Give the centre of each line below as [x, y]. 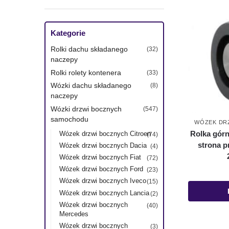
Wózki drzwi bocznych [86, 109]
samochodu [70, 119]
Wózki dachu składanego [91, 86]
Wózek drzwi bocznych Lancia [104, 193]
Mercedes [74, 214]
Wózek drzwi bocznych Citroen [105, 133]
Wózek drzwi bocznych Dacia [103, 145]
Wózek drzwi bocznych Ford [101, 169]
